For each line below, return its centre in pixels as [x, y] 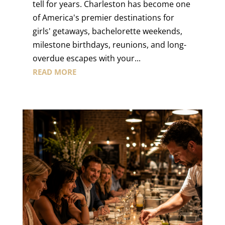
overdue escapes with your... [86, 59]
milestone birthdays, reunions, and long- [109, 45]
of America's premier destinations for [103, 18]
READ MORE [54, 72]
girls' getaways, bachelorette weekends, [107, 31]
